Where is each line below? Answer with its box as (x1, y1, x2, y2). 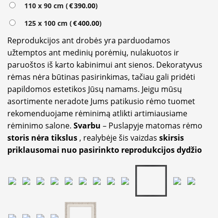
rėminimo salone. (7, 120, 73, 131)
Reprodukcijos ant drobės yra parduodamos (7, 35, 170, 46)
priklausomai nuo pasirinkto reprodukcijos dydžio (7, 145, 202, 156)
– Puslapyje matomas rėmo (103, 120, 202, 131)
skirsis (159, 132, 184, 144)
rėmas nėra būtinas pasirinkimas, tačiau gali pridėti (7, 72, 195, 83)
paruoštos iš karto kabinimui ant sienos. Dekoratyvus (7, 59, 202, 71)
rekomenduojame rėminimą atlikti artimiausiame (7, 108, 187, 119)
